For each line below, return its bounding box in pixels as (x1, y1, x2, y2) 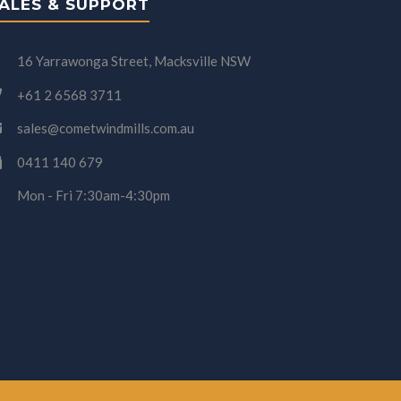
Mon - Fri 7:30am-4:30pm (14, 187, 170, 203)
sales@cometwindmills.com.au (14, 120, 194, 136)
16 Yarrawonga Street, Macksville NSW (14, 53, 251, 69)
